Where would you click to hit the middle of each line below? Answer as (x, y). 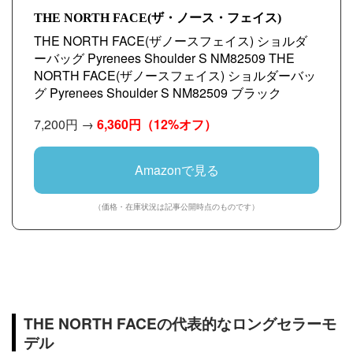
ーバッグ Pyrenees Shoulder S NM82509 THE (164, 58)
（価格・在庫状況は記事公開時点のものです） (176, 206)
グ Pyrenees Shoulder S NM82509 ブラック (158, 93)
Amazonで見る (176, 170)
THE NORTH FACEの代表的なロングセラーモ (180, 323)
